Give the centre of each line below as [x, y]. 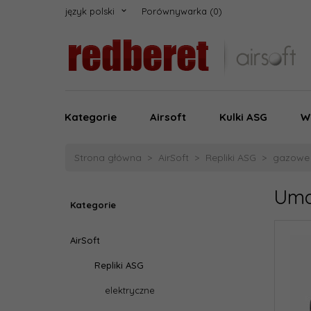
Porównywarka [174, 11]
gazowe [291, 158]
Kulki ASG [243, 117]
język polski [90, 11]
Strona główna [108, 158]
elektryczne [130, 290]
